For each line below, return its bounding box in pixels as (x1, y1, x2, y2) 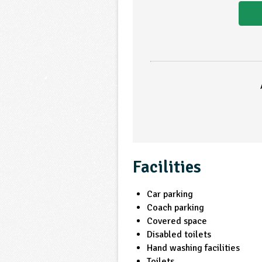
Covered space (147, 215, 208, 227)
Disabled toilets (147, 228, 212, 240)
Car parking (147, 188, 194, 200)
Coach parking (147, 201, 205, 213)
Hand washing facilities (147, 242, 240, 254)
